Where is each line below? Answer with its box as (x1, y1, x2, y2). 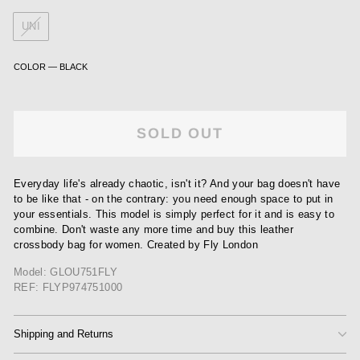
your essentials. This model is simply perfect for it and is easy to (14, 208, 335, 221)
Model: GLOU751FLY (14, 266, 117, 279)
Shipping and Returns (14, 328, 113, 341)
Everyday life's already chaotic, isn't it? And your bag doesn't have (14, 178, 341, 190)
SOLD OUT (137, 125, 223, 142)
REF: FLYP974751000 (14, 281, 123, 294)
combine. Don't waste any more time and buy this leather (14, 223, 293, 236)
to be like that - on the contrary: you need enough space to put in (14, 193, 333, 206)
